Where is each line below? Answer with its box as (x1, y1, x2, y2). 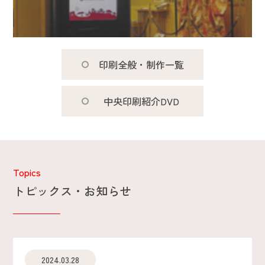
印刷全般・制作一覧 (99, 57, 184, 72)
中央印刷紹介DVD (104, 94, 179, 108)
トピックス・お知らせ (13, 182, 132, 199)
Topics (13, 165, 41, 179)
